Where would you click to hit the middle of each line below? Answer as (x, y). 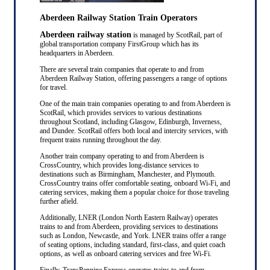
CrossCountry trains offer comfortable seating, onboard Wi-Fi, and (135, 183)
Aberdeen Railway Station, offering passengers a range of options (133, 78)
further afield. (59, 201)
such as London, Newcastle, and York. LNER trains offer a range (133, 235)
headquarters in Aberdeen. (77, 53)
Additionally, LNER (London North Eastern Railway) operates (129, 217)
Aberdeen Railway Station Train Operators (118, 17)
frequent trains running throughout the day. (100, 140)
